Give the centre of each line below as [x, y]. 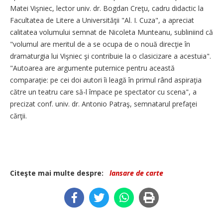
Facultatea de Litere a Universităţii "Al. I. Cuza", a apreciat [102, 20]
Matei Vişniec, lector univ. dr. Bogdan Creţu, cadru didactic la [107, 8]
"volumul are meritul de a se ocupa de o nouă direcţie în [100, 44]
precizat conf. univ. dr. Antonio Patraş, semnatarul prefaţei [104, 104]
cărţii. [18, 116]
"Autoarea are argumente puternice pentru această [92, 68]
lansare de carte [136, 173]
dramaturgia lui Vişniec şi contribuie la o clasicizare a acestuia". [111, 56]
